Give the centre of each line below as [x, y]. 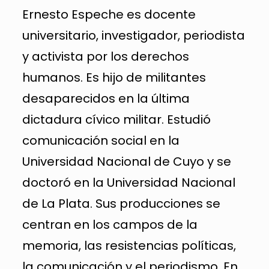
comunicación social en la [101, 141]
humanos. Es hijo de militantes [114, 77]
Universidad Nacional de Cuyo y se [126, 162]
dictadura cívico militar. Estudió [116, 119]
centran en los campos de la [110, 225]
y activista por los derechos [105, 56]
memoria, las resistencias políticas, [129, 246]
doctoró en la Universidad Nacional [128, 183]
